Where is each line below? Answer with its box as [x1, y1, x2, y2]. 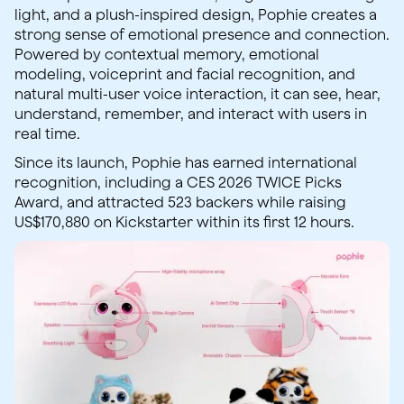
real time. [14, 124, 80, 142]
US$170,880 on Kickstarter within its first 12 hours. [14, 213, 354, 230]
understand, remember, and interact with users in [14, 105, 367, 122]
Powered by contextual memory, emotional [14, 45, 319, 62]
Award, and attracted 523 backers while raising [14, 193, 346, 210]
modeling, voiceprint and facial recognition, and [14, 65, 355, 82]
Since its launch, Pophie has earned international [14, 153, 357, 170]
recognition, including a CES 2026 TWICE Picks [14, 173, 342, 190]
